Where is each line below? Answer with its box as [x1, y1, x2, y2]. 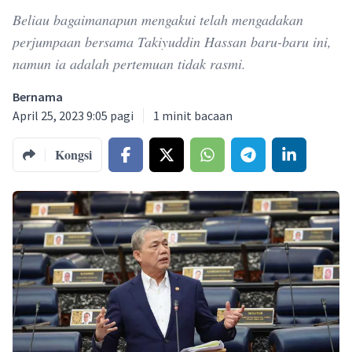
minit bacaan [162, 108, 233, 123]
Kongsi [55, 145, 92, 163]
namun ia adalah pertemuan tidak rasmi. [13, 54, 246, 73]
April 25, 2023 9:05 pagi [13, 108, 134, 123]
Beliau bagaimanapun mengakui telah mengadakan [13, 10, 303, 29]
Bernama [13, 89, 63, 104]
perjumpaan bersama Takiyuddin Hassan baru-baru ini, [13, 32, 332, 51]
